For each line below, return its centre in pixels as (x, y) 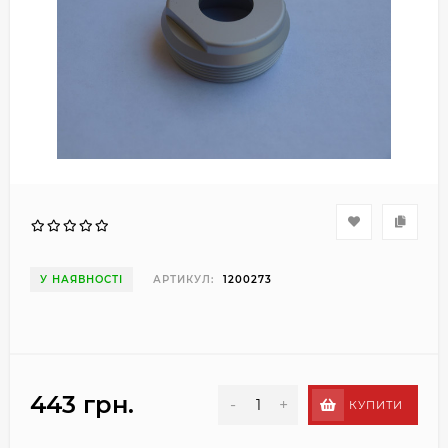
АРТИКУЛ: (183, 279)
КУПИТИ (376, 405)
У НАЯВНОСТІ (81, 279)
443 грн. (82, 404)
